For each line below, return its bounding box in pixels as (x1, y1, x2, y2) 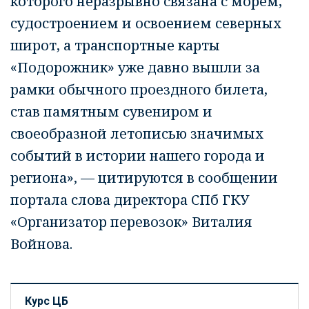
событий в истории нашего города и (10, 146, 265, 165)
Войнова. (10, 235, 72, 253)
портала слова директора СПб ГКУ (10, 190, 249, 209)
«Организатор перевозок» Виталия (10, 212, 252, 231)
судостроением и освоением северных (10, 14, 281, 32)
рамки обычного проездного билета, (10, 80, 268, 99)
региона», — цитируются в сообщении (10, 168, 278, 187)
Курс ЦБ (25, 295, 68, 308)
